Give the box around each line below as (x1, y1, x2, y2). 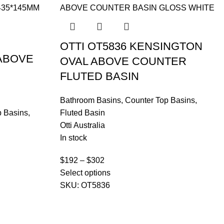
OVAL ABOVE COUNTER (59, 55, 186, 68)
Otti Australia (59, 121, 105, 130)
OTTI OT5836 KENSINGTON (59, 40, 202, 53)
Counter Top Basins (124, 96, 195, 105)
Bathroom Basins (59, 96, 121, 105)
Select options (59, 168, 110, 177)
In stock (59, 133, 87, 142)
